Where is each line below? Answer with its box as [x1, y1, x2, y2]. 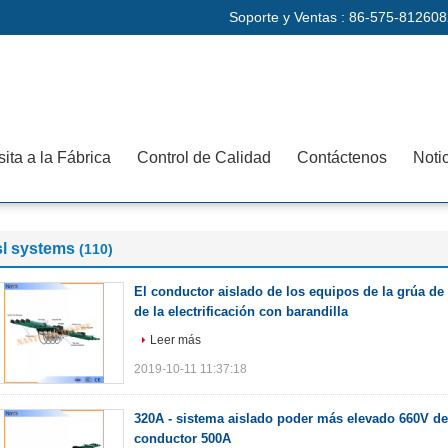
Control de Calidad [137, 149, 271, 166]
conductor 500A [134, 431, 231, 446]
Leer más [150, 333, 201, 347]
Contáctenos [297, 149, 387, 166]
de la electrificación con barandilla [134, 304, 348, 319]
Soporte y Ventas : [229, 9, 349, 25]
